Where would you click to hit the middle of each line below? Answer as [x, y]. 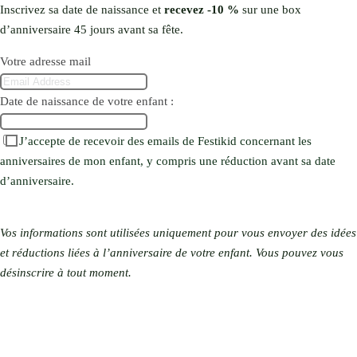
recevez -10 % [203, 10]
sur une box [272, 10]
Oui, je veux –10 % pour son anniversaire [106, 201]
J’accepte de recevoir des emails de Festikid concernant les [165, 141]
